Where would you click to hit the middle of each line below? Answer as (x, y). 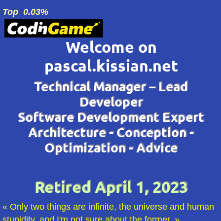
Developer (111, 102)
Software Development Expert (111, 117)
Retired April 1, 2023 (111, 187)
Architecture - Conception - (111, 132)
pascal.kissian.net (111, 66)
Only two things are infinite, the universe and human (112, 207)
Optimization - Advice (111, 148)
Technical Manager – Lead (111, 87)
